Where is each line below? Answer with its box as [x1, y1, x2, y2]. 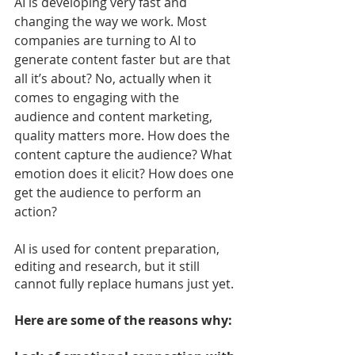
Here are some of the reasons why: [14, 311, 232, 329]
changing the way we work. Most [14, 12, 210, 30]
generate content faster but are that [14, 50, 234, 68]
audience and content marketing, [14, 107, 216, 125]
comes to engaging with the [14, 88, 182, 106]
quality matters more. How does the [14, 126, 233, 144]
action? [14, 202, 57, 220]
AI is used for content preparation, [14, 239, 223, 258]
